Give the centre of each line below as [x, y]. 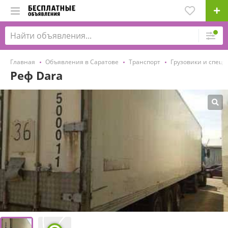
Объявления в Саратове [82, 62]
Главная [23, 62]
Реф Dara [36, 75]
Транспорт [145, 62]
